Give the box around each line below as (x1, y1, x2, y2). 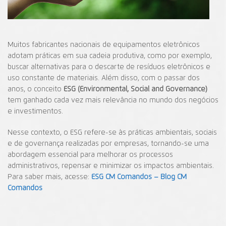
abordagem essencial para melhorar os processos (8, 151, 173, 158)
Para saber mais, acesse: (8, 173, 91, 181)
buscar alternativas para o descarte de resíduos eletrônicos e (8, 63, 210, 71)
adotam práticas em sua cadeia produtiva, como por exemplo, (8, 52, 212, 60)
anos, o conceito (8, 85, 64, 93)
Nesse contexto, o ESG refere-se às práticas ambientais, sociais (8, 129, 217, 136)
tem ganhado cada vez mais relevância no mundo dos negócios (8, 96, 218, 104)
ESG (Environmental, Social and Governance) (64, 85, 207, 93)
